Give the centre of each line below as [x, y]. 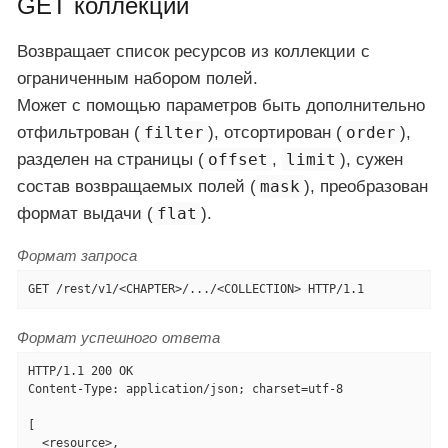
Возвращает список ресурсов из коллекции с [193, 52]
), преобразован [366, 187]
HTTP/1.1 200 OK [80, 371]
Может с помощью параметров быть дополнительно [221, 106]
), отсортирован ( [275, 133]
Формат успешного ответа [119, 338]
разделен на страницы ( [110, 160]
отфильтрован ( [78, 133]
